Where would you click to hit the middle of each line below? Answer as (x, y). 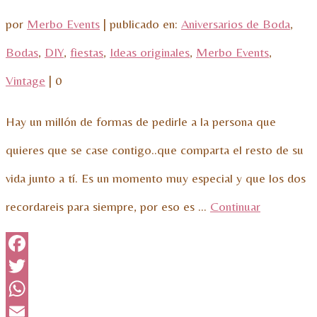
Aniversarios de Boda (236, 23)
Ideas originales (150, 52)
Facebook (31, 265)
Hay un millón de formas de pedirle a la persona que (141, 121)
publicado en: (145, 23)
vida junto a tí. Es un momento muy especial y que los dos (156, 178)
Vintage (25, 80)
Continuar (235, 206)
